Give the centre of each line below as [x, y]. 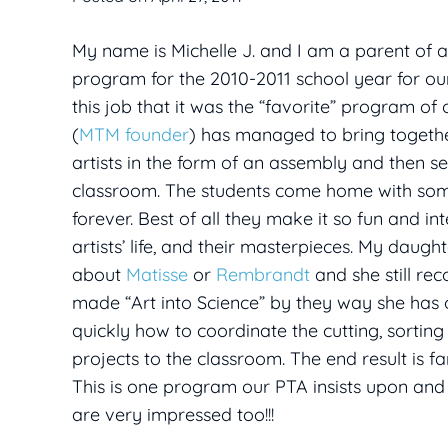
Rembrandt [263, 275]
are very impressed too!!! [173, 415]
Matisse [157, 275]
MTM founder [134, 135]
